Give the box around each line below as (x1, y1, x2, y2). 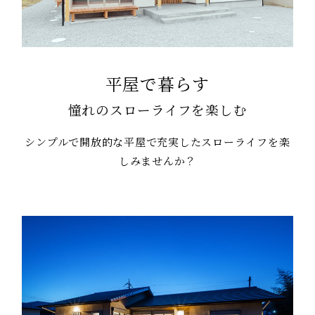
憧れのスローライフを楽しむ (67, 101, 247, 120)
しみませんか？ (118, 153, 197, 169)
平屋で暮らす (105, 71, 210, 96)
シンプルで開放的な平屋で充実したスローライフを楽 (25, 134, 290, 150)
